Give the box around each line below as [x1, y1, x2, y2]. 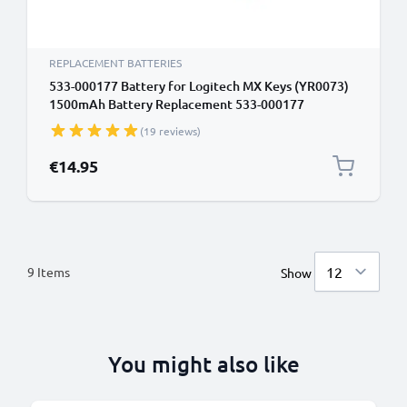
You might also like [107, 350, 300, 378]
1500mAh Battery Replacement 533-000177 [49, 95, 304, 113]
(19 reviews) [140, 124, 201, 138]
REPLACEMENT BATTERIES [49, 55, 182, 70]
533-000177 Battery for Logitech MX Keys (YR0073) [49, 77, 349, 94]
